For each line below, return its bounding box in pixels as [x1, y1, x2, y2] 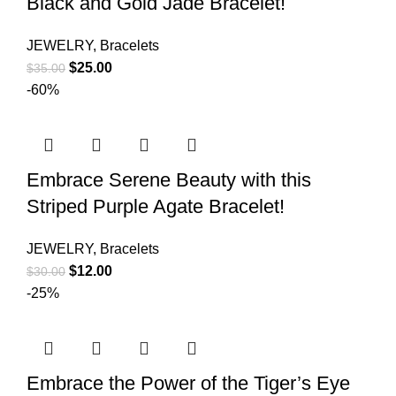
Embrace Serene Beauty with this [27, 168, 311, 191]
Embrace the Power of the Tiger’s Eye [27, 371, 350, 394]
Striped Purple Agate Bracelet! [27, 194, 285, 217]
